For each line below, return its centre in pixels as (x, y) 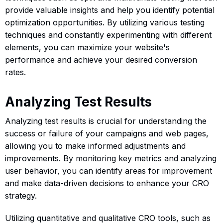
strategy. (21, 195)
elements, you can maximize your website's (87, 47)
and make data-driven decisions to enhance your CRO (107, 183)
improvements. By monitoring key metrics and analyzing (111, 158)
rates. (15, 72)
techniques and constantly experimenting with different (108, 35)
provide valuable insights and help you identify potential (110, 10)
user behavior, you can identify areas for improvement (109, 170)
